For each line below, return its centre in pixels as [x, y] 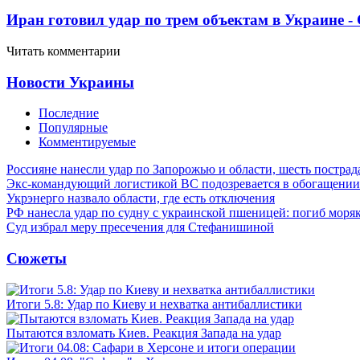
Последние [69, 113]
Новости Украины [70, 82]
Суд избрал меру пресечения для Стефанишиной [140, 227]
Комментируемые [87, 142]
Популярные [73, 128]
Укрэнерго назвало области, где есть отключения [141, 198]
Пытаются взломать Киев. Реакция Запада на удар [144, 333]
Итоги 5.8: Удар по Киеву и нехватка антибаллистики [154, 304]
